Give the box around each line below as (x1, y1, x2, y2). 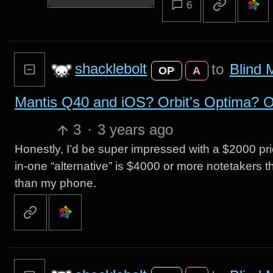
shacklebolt (75, 60, 147, 77)
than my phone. (14, 177, 96, 190)
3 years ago (97, 121, 174, 138)
